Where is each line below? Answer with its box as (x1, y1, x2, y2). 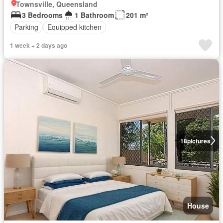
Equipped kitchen (47, 22, 102, 32)
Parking (14, 22, 38, 32)
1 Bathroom (75, 9, 114, 20)
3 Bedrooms (22, 9, 63, 20)
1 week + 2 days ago (10, 40, 67, 50)
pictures (187, 136, 211, 145)
